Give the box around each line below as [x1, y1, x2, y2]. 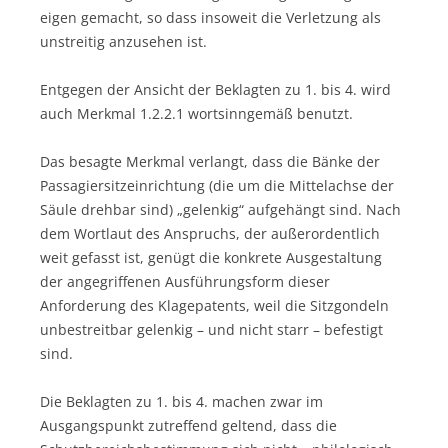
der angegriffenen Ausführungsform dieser [40, 271, 330, 291]
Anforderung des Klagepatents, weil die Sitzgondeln [40, 295, 389, 315]
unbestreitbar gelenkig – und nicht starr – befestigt [40, 319, 383, 339]
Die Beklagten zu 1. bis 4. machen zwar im [40, 391, 323, 411]
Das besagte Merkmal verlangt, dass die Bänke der [40, 151, 380, 171]
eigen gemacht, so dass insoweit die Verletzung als [40, 7, 381, 27]
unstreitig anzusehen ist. [40, 31, 207, 51]
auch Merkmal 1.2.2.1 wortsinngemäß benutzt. [40, 103, 353, 123]
